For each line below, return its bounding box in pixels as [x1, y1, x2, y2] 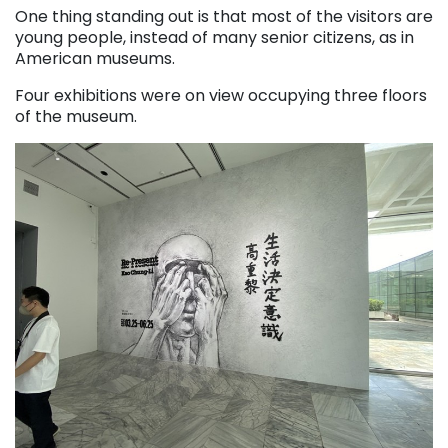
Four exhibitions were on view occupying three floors [15, 84, 427, 108]
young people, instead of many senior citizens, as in [15, 26, 414, 50]
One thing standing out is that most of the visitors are [15, 5, 433, 29]
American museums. [15, 47, 175, 71]
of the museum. [15, 105, 137, 129]
